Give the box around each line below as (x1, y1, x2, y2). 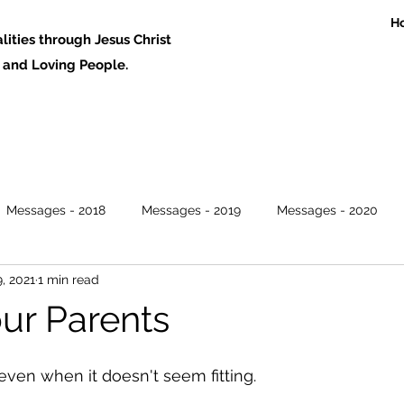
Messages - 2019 (142, 202, 241, 217)
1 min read (38, 271, 99, 287)
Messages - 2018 (6, 202, 106, 217)
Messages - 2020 (277, 202, 378, 217)
